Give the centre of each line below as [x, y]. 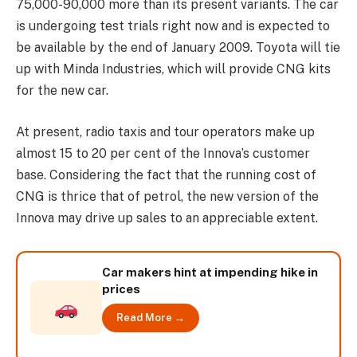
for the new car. [62, 90]
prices [121, 288]
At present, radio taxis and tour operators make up [165, 131]
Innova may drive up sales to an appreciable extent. [167, 218]
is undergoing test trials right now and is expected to [173, 26]
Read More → [151, 317]
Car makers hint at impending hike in [210, 272]
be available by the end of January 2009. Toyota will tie [178, 47]
